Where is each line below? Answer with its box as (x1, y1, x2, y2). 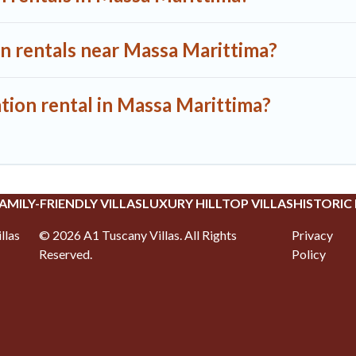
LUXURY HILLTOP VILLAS (142, 195, 293, 211)
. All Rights (179, 227, 237, 243)
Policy (292, 246, 327, 262)
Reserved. (38, 246, 92, 262)
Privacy (292, 227, 334, 243)
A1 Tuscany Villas (83, 227, 180, 243)
